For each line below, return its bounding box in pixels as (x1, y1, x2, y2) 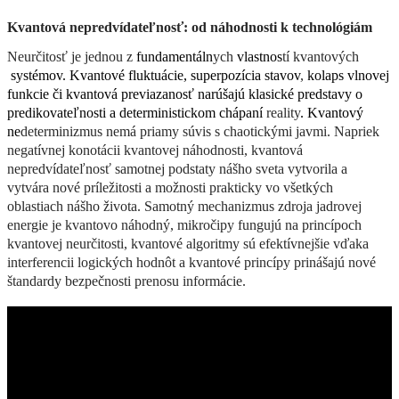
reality (266, 104, 300, 120)
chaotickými (224, 123, 292, 139)
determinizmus (20, 123, 102, 139)
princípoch (302, 216, 362, 232)
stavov (265, 67, 300, 83)
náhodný (121, 216, 170, 232)
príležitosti (84, 179, 142, 195)
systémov (11, 67, 62, 83)
